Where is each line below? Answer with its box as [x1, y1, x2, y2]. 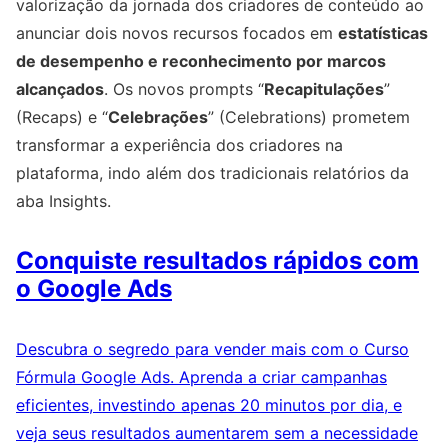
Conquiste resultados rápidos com [16, 245, 419, 275]
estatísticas [338, 23, 428, 43]
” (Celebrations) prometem [208, 107, 410, 127]
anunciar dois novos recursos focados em [16, 23, 338, 43]
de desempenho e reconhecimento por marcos [16, 51, 386, 71]
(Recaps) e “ [16, 107, 108, 127]
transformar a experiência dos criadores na [16, 135, 343, 155]
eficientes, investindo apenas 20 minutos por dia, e [16, 394, 402, 415]
